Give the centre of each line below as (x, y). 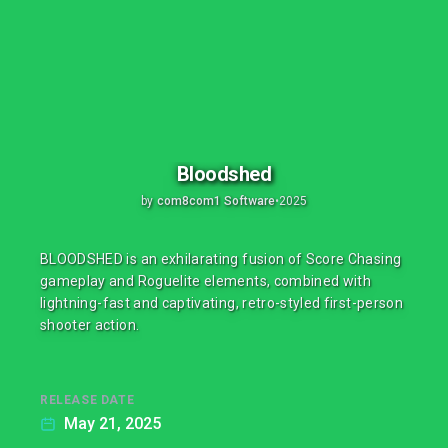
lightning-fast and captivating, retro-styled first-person (221, 303)
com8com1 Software (216, 200)
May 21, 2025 (112, 423)
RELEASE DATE (87, 400)
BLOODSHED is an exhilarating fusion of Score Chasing (221, 259)
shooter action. (90, 325)
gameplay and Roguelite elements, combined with (206, 281)
